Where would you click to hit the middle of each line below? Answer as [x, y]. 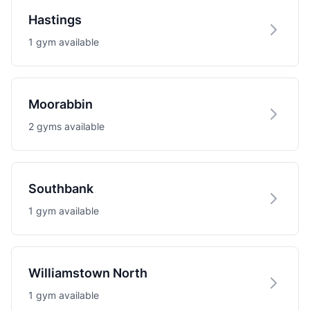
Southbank [61, 189]
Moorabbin [61, 104]
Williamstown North [88, 273]
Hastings [55, 20]
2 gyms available [66, 126]
